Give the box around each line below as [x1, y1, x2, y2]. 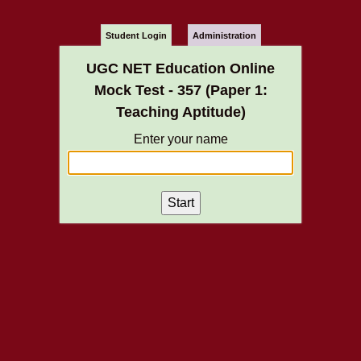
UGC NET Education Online [86, 60, 275, 77]
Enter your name [133, 132, 228, 146]
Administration [192, 31, 256, 40]
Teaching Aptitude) [115, 104, 246, 120]
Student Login [105, 31, 167, 40]
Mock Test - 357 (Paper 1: [93, 82, 268, 98]
